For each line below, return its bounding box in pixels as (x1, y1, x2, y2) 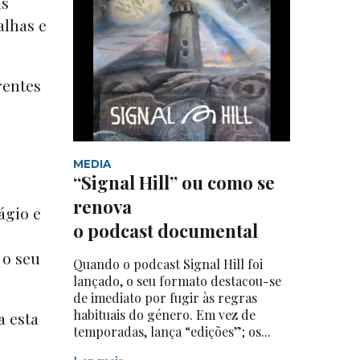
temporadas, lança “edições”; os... (73, 322, 271, 340)
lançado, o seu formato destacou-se (73, 272, 281, 289)
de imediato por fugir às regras (73, 288, 257, 306)
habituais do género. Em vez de (73, 305, 256, 323)
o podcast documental (73, 218, 262, 243)
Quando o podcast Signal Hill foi (73, 255, 263, 272)
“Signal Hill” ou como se (73, 170, 275, 194)
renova (73, 194, 132, 219)
